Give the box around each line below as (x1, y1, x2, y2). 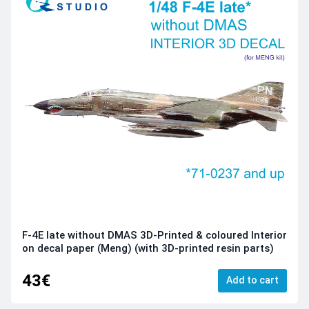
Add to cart (226, 274, 279, 286)
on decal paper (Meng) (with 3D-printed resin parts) (22, 242, 274, 255)
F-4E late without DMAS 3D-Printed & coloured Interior (22, 229, 287, 242)
